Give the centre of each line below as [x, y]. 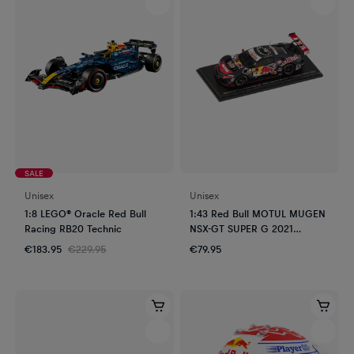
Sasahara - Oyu [225, 243]
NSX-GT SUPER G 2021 [241, 228]
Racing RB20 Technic [73, 228]
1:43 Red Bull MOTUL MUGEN [258, 213]
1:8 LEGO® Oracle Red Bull [86, 213]
